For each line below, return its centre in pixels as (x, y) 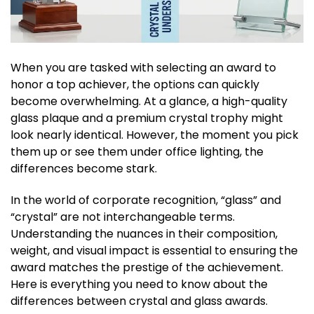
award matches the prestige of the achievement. (147, 268)
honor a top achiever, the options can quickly (135, 85)
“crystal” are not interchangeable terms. (123, 217)
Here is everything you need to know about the (139, 285)
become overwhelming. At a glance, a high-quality (149, 102)
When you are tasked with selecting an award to (143, 68)
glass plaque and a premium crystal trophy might (147, 118)
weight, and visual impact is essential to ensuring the (154, 251)
